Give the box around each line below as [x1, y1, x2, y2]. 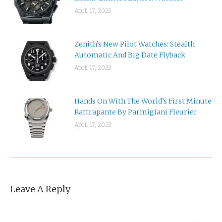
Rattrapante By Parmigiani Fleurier [74, 107, 197, 116]
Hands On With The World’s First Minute [74, 96, 212, 106]
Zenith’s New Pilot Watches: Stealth [74, 39, 195, 49]
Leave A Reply [10, 183, 70, 195]
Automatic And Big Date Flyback [74, 50, 185, 59]
